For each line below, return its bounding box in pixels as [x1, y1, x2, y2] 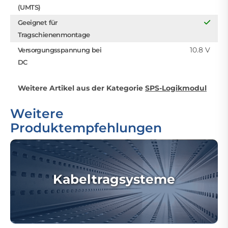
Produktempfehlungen [10, 120, 162, 135]
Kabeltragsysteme [53, 171, 175, 187]
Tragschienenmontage [18, 30, 90, 39]
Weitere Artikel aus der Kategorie [18, 83, 145, 93]
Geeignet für [18, 18, 58, 26]
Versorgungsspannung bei [18, 45, 102, 54]
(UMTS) [18, 3, 41, 11]
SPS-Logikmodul [145, 83, 207, 93]
